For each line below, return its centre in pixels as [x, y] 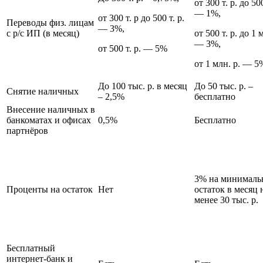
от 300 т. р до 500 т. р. [141, 18]
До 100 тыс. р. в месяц [143, 86]
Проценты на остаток [50, 189]
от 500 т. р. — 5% [133, 48]
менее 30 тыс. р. [226, 200]
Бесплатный [31, 248]
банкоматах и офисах [49, 120]
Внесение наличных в [51, 109]
